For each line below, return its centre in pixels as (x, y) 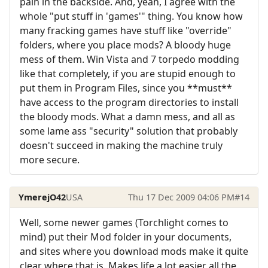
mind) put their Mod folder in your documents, (126, 237)
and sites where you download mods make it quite (134, 252)
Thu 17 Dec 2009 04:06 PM (181, 197)
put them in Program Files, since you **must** (126, 88)
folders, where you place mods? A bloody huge (125, 45)
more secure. (50, 159)
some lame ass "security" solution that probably (129, 131)
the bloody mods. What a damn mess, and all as (127, 116)
